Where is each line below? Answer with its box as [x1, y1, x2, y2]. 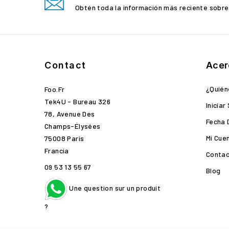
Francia [44, 146, 69, 155]
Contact [44, 60, 86, 71]
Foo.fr [44, 85, 65, 94]
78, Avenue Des [44, 109, 95, 118]
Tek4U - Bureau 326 [44, 97, 111, 106]
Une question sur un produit [67, 184, 161, 193]
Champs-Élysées [44, 122, 101, 130]
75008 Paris [44, 134, 84, 143]
